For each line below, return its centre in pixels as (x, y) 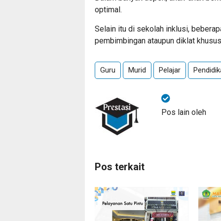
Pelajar (170, 70)
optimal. (108, 10)
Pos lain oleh (184, 112)
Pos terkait (120, 167)
